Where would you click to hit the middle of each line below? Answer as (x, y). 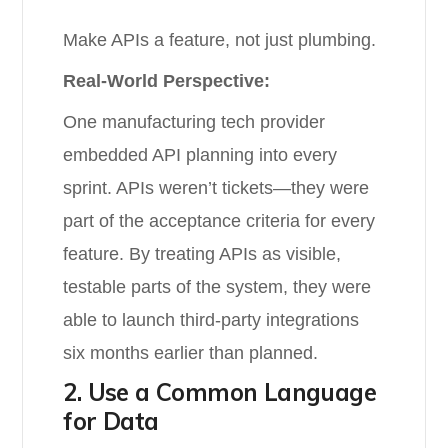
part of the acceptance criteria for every (219, 221)
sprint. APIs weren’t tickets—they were (216, 188)
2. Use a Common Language (220, 392)
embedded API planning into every (200, 155)
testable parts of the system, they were (217, 287)
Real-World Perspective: (167, 81)
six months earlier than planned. (191, 353)
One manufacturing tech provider (194, 122)
